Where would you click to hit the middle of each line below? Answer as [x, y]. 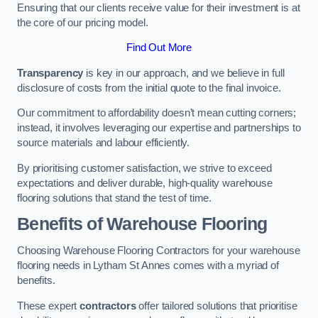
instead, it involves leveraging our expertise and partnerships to [159, 128]
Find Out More [159, 48]
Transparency [50, 73]
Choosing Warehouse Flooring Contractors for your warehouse [159, 250]
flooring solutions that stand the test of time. [115, 198]
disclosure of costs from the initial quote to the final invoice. [149, 88]
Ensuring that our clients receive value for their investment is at [159, 7]
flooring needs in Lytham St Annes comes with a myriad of [148, 265]
